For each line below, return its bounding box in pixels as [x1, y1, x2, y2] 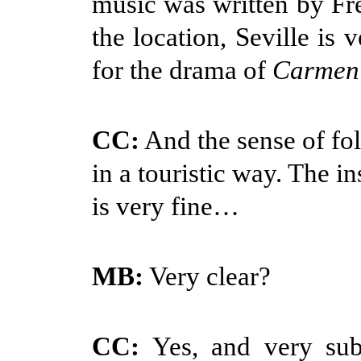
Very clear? [143, 261, 271, 291]
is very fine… [92, 191, 239, 221]
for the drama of [92, 55, 272, 85]
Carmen [272, 55, 359, 85]
